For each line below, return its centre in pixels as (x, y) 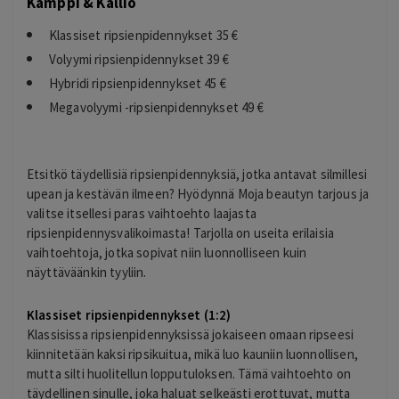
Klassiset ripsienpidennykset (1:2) (129, 315)
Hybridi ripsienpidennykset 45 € (138, 83)
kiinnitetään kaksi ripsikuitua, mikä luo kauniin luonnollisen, (192, 354)
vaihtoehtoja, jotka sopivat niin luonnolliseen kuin (167, 252)
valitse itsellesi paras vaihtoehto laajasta (142, 213)
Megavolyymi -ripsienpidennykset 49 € (156, 107)
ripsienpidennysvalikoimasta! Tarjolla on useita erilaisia (181, 232)
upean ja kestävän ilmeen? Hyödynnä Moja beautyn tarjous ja (198, 193)
